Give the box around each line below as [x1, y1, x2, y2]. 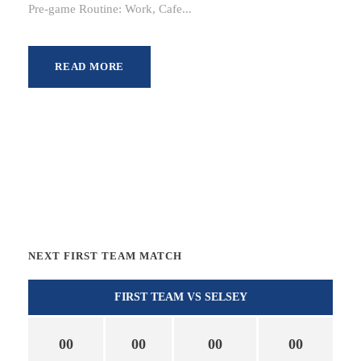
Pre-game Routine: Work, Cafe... [28, 2, 192, 15]
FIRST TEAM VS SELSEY [114, 290, 247, 303]
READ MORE [55, 60, 125, 73]
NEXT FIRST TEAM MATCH [28, 249, 182, 262]
